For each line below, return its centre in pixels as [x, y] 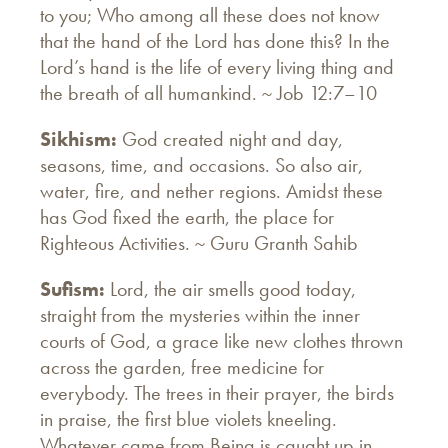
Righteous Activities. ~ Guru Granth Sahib [199, 242]
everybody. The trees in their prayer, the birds [217, 392]
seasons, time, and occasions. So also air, [201, 164]
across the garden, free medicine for [182, 366]
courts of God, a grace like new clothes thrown [221, 340]
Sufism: [75, 288]
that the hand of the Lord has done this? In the [215, 40]
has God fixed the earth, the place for [187, 216]
